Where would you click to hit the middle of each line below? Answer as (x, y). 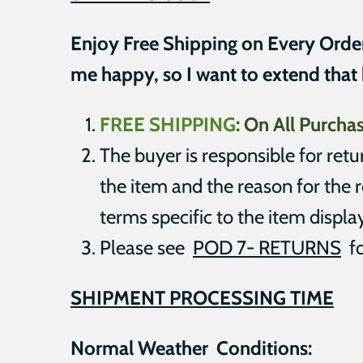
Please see (146, 247)
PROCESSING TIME (250, 297)
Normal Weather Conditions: (191, 348)
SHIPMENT (118, 297)
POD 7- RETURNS (267, 247)
